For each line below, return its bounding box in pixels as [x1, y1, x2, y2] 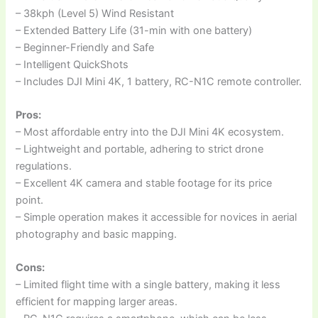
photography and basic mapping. [16, 228, 177, 241]
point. [16, 194, 44, 207]
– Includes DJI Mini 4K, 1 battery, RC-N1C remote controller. [16, 75, 302, 88]
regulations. [16, 160, 72, 173]
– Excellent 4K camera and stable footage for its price [16, 177, 273, 190]
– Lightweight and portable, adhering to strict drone [16, 143, 264, 156]
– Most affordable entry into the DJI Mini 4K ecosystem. [16, 126, 285, 139]
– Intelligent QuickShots [16, 57, 129, 71]
